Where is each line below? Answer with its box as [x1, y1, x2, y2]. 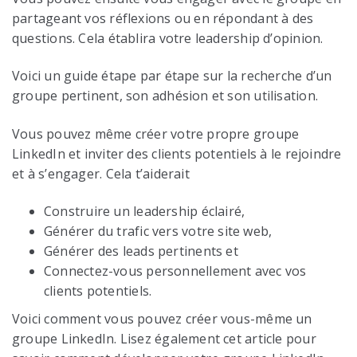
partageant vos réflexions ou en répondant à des [12, 9, 314, 27]
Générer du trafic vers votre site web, [44, 222, 273, 240]
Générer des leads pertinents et [44, 241, 238, 260]
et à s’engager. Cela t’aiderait [12, 164, 190, 182]
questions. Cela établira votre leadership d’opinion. [12, 29, 324, 47]
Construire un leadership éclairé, [44, 202, 245, 220]
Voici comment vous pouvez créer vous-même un [12, 309, 312, 328]
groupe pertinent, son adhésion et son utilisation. [12, 87, 319, 105]
